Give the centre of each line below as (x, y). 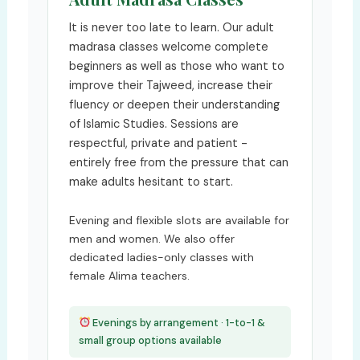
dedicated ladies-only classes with (161, 257)
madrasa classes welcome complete (168, 47)
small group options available (150, 340)
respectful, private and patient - (158, 143)
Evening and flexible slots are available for (179, 220)
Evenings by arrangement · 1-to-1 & (178, 322)
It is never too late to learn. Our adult (171, 27)
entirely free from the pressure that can (178, 162)
